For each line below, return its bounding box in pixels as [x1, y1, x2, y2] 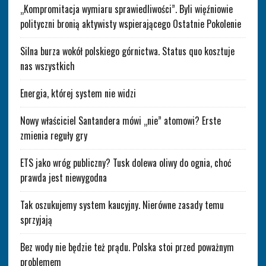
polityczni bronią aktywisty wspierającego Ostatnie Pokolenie [20, 16, 241, 31]
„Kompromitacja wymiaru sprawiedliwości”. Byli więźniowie [20, 1, 233, 16]
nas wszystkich [20, 58, 75, 73]
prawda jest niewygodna [20, 170, 107, 185]
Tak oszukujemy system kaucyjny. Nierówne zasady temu [20, 197, 224, 212]
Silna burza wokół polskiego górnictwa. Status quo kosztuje [20, 43, 235, 58]
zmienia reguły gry [20, 128, 87, 142]
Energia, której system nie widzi [20, 85, 136, 100]
